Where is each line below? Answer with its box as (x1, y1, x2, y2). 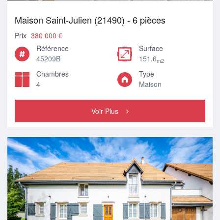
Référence (36, 43, 69, 53)
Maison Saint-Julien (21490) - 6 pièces (15, 13, 165, 26)
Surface (139, 43, 163, 53)
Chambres (36, 69, 69, 79)
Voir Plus (91, 106, 118, 116)
